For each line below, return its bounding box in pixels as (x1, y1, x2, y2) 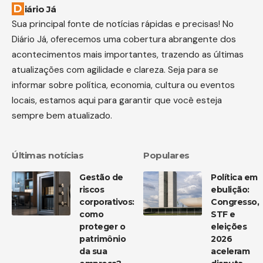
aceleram (211, 246, 249, 257)
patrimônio (79, 234, 126, 245)
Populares (143, 150, 190, 161)
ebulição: (211, 184, 249, 195)
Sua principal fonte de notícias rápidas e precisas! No (12, 18, 234, 31)
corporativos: (79, 197, 134, 208)
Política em (211, 172, 258, 183)
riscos (79, 184, 104, 195)
